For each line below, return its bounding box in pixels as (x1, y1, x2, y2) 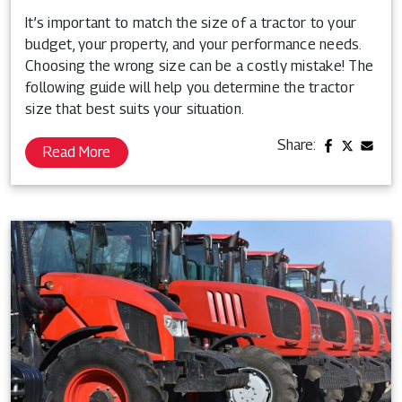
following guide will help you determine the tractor (25, 78, 354, 96)
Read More (43, 143, 110, 161)
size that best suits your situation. (25, 100, 244, 118)
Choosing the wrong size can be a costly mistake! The (25, 57, 373, 74)
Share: (277, 135, 317, 153)
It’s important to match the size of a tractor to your (25, 13, 357, 31)
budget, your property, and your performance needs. (25, 35, 362, 53)
